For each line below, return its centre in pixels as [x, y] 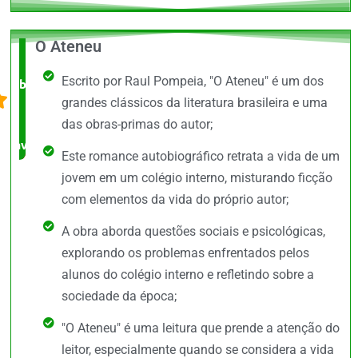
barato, [39, 84]
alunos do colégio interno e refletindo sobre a [187, 275]
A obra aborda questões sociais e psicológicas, [193, 232]
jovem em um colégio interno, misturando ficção [197, 178]
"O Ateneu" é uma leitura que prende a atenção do [200, 328]
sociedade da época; [119, 296]
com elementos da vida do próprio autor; [175, 200]
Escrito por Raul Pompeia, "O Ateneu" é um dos [192, 82]
